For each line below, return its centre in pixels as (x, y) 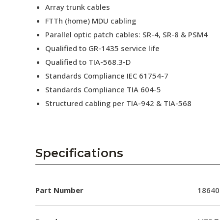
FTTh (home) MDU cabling (91, 21)
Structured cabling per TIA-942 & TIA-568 (118, 103)
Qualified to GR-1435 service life (102, 48)
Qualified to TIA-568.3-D (88, 62)
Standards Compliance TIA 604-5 (103, 89)
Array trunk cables (78, 7)
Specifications (79, 153)
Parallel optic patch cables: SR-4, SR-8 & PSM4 (126, 34)
